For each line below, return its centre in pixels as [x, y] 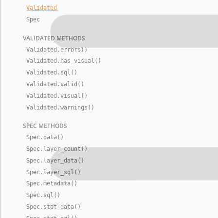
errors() [74, 49]
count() [76, 149]
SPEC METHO [41, 126]
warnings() [78, 107]
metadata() [61, 184]
